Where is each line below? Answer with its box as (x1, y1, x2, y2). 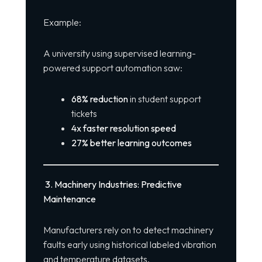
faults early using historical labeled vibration (43, 239, 216, 251)
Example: (43, 16, 81, 29)
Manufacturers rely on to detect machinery (43, 224, 213, 236)
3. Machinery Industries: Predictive (43, 178, 182, 191)
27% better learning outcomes (71, 137, 192, 149)
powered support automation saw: (43, 62, 182, 74)
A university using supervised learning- (43, 47, 196, 60)
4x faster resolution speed (71, 122, 176, 135)
